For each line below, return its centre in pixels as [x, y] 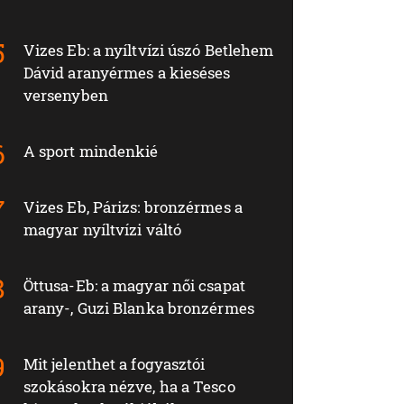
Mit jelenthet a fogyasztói [114, 364]
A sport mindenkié [91, 151]
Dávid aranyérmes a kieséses [127, 73]
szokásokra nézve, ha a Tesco [129, 387]
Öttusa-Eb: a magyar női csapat [134, 286]
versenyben [65, 96]
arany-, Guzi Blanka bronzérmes [138, 308]
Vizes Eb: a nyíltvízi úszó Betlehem [148, 50]
